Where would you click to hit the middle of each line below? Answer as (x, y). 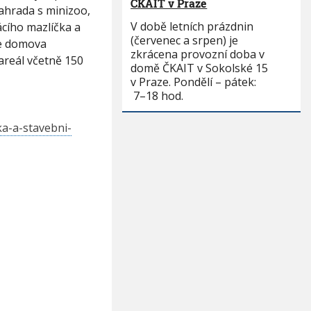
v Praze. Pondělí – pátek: (196, 82)
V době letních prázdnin (192, 26)
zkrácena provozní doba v (198, 54)
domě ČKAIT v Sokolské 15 (200, 68)
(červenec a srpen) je (185, 40)
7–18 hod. (157, 96)
